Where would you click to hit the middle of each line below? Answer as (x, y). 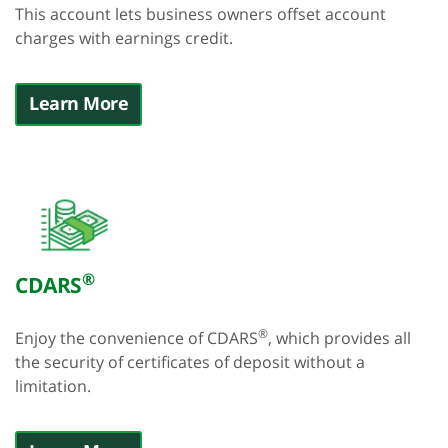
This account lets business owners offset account (200, 14)
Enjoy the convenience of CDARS (136, 338)
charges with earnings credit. (124, 38)
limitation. (53, 386)
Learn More (78, 103)
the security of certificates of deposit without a (190, 362)
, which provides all (339, 338)
